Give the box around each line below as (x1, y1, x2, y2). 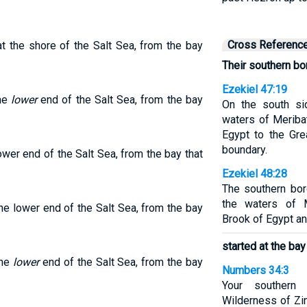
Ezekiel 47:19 (221, 83, 287, 96)
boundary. (221, 143, 267, 156)
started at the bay (221, 240, 306, 253)
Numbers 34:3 (221, 264, 289, 277)
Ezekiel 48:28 (221, 167, 287, 180)
